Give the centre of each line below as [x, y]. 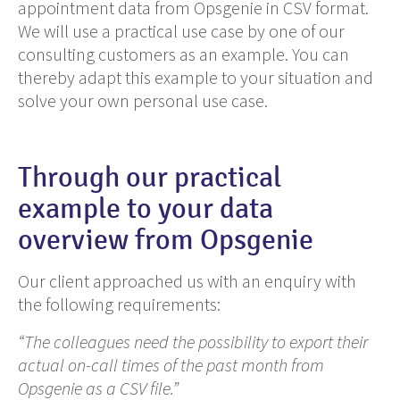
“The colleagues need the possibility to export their [193, 342]
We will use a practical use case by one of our [181, 31]
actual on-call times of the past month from [171, 365]
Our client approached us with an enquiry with [187, 281]
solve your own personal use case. [143, 101]
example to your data [146, 209]
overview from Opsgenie [166, 241]
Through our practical [150, 178]
